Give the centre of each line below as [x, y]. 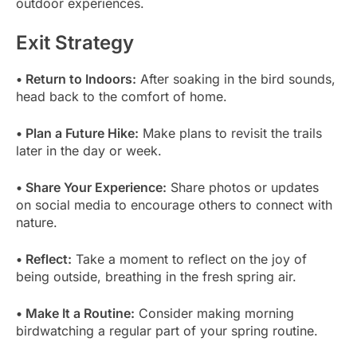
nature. [37, 223]
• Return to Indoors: [76, 79]
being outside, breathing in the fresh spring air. [156, 277]
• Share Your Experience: [91, 188]
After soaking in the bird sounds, [236, 79]
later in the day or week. [89, 151]
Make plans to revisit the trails [230, 133]
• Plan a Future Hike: [77, 133]
